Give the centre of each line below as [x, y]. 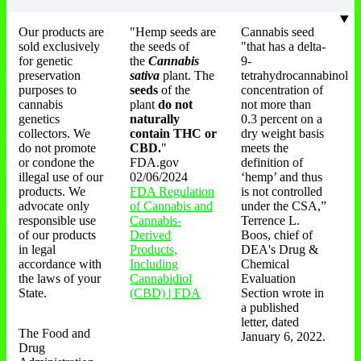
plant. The [189, 76]
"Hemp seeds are [173, 32]
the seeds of [160, 47]
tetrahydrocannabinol [295, 76]
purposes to [48, 90]
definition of [272, 163]
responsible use [57, 221]
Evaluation [268, 279]
